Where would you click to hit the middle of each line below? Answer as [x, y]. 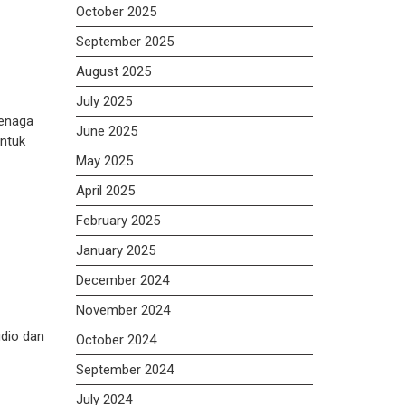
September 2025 [124, 41]
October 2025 [116, 11]
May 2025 [104, 160]
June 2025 [106, 131]
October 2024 [116, 339]
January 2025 [115, 250]
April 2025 [105, 190]
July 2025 [104, 101]
